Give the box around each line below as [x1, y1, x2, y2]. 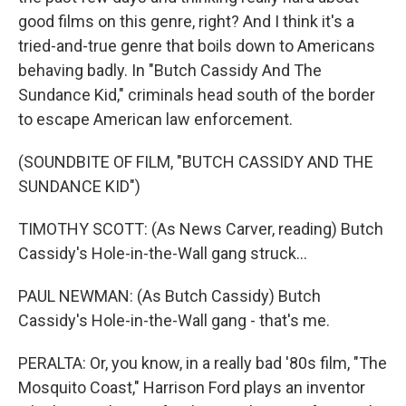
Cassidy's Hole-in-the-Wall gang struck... [18, 244, 307, 263]
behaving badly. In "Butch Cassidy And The [18, 61, 322, 80]
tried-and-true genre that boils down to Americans [18, 36, 375, 55]
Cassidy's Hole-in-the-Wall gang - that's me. [18, 311, 330, 330]
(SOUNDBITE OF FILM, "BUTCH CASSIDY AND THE [18, 152, 373, 171]
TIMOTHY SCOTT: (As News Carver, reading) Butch [18, 219, 383, 238]
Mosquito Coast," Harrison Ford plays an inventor [18, 378, 365, 397]
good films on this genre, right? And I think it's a [18, 12, 354, 31]
